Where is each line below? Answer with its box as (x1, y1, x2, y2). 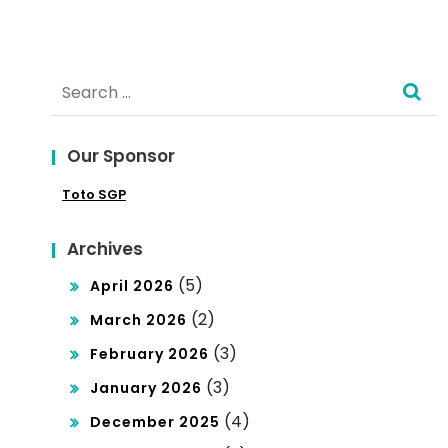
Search (51, 69, 107, 93)
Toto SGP (62, 184, 126, 204)
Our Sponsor (67, 143, 175, 168)
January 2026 (90, 377, 202, 398)
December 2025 (90, 411, 220, 432)
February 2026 (90, 343, 209, 364)
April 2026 (90, 275, 174, 296)
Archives (67, 236, 143, 261)
